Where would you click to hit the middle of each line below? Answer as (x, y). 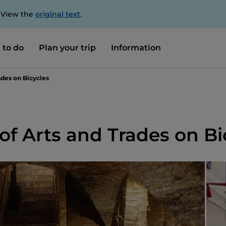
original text (58, 14)
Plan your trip (67, 47)
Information (136, 47)
